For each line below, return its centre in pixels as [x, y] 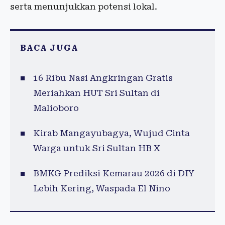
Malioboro [56, 108]
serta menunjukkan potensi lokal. [84, 7]
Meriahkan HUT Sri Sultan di [96, 93]
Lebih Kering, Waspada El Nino [101, 188]
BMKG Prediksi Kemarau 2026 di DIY [114, 173]
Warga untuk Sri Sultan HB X [96, 148]
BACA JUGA [49, 48]
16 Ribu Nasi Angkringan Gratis [103, 78]
